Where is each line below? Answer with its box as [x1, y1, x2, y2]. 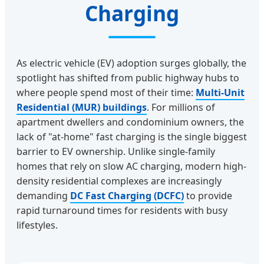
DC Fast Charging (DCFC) [70, 189, 184, 203]
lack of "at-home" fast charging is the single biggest [16, 130, 247, 144]
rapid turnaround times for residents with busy [16, 204, 227, 217]
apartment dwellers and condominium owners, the [16, 115, 244, 129]
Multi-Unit [196, 86, 245, 100]
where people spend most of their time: [16, 86, 196, 100]
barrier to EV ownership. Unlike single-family [16, 145, 215, 159]
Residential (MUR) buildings [16, 101, 147, 114]
